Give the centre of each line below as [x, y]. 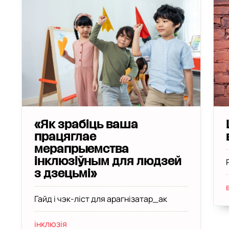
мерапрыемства [81, 149]
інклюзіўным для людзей [108, 162]
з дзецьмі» [65, 174]
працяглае [65, 137]
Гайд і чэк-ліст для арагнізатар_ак [100, 199]
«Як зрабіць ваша [86, 125]
